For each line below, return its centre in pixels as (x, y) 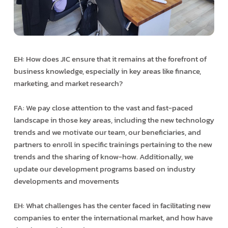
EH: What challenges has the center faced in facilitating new (112, 205)
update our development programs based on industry (104, 168)
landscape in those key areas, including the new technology (114, 120)
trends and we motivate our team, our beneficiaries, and (107, 132)
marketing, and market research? (68, 83)
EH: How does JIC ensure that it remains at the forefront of (110, 59)
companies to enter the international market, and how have (113, 217)
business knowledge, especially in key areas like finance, (107, 71)
